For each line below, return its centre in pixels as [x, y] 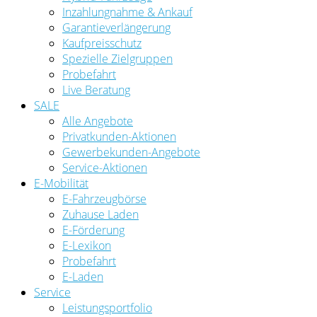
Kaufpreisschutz [102, 43]
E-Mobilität [61, 183]
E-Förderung [93, 230]
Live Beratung [96, 90]
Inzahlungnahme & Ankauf [127, 12]
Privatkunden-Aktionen [119, 136]
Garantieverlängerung [116, 27]
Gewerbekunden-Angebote [131, 152]
